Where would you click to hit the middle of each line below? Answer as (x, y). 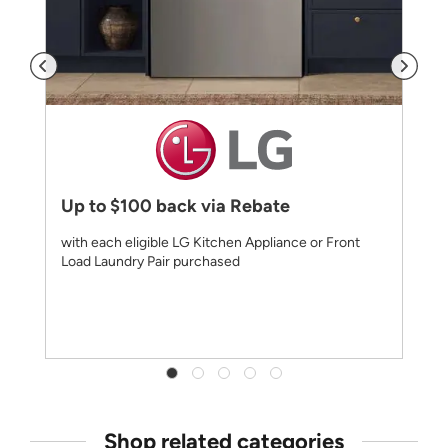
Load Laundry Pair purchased (150, 261)
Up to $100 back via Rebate (175, 205)
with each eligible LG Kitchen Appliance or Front (210, 242)
